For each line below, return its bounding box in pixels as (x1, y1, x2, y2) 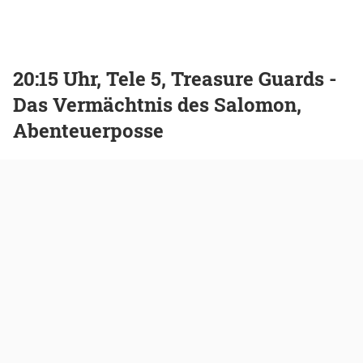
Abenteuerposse (13, 117, 164, 144)
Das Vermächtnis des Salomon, (13, 92, 301, 118)
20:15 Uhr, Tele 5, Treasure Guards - (13, 66, 337, 92)
